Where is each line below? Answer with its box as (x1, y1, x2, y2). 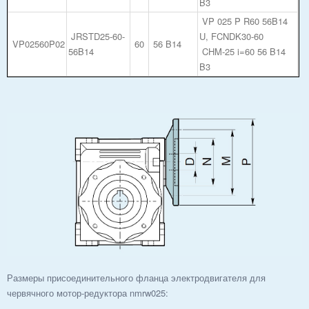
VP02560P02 (10, 37, 65, 50)
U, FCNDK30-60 (199, 29, 263, 43)
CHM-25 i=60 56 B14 (199, 44, 286, 58)
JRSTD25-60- (68, 29, 125, 43)
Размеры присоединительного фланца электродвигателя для (7, 270, 266, 284)
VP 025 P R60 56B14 (199, 14, 288, 28)
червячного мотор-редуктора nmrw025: (7, 286, 168, 299)
